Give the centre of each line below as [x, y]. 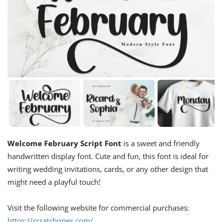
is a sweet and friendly [161, 143]
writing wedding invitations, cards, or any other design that [108, 169]
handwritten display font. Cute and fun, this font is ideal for [108, 156]
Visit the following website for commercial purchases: [98, 208]
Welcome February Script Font [64, 143]
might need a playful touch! [54, 182]
